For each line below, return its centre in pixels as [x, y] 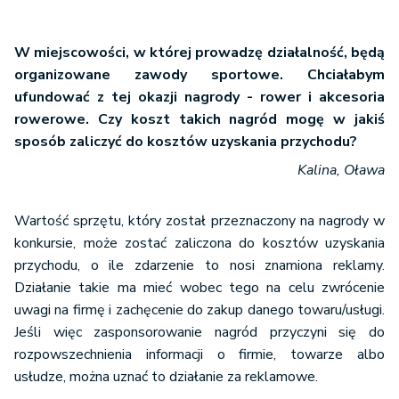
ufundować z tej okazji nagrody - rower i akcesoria [199, 97]
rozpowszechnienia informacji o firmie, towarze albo [199, 354]
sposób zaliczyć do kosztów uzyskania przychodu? [186, 142]
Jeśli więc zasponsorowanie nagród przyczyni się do [199, 332]
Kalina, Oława [341, 170]
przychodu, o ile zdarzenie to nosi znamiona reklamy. [199, 265]
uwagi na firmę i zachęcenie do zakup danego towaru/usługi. [199, 310]
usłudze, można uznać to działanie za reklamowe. [166, 377]
